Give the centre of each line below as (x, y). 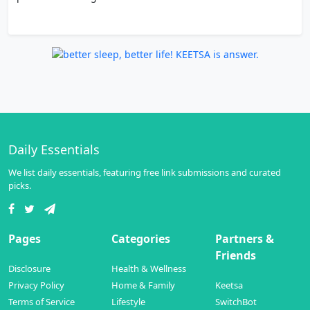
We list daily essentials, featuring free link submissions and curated (145, 172)
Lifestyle (129, 301)
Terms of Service (42, 301)
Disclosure (29, 268)
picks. (20, 185)
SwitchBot (236, 301)
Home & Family (144, 285)
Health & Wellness (149, 268)
